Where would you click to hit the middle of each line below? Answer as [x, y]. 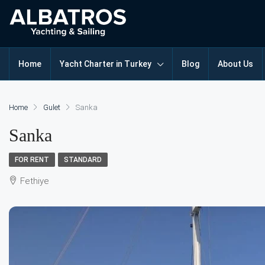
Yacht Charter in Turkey [106, 64]
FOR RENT [32, 160]
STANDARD [83, 160]
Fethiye [35, 181]
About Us [235, 64]
